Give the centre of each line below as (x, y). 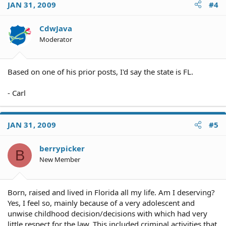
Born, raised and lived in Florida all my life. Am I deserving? (111, 192)
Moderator (56, 39)
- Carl (17, 93)
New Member (60, 159)
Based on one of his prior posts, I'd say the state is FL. (100, 72)
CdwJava (56, 28)
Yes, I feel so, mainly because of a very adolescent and (101, 203)
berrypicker (62, 148)
